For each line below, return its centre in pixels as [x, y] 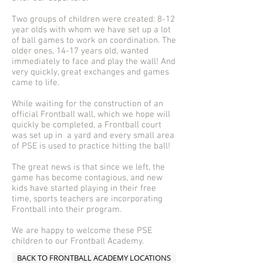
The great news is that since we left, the [88, 168]
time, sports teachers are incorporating [87, 199]
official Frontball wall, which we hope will [91, 115]
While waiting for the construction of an [87, 104]
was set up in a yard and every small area [93, 136]
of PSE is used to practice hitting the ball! [91, 146]
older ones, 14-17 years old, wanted [80, 51]
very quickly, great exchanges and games [90, 73]
